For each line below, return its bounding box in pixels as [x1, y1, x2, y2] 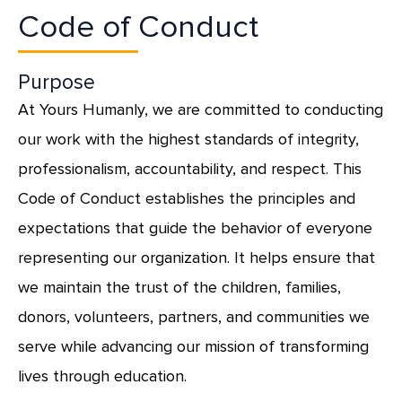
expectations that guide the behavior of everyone [18, 217, 372, 238]
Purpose [18, 69, 95, 95]
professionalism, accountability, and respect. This [18, 158, 362, 179]
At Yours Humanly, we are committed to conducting [18, 99, 383, 119]
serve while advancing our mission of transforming [18, 336, 369, 356]
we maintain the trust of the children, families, [18, 276, 341, 297]
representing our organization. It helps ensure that [18, 247, 375, 267]
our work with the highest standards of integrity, [18, 128, 359, 149]
